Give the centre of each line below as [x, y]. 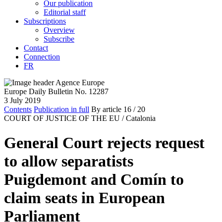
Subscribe [59, 39]
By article [106, 110]
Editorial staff [65, 12]
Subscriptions [45, 21]
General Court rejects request [104, 142]
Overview [59, 30]
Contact [36, 48]
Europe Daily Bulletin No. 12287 [56, 92]
